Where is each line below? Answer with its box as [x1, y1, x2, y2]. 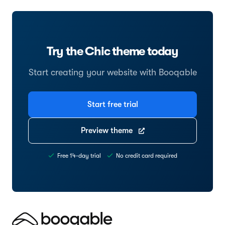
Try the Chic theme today [46, 44, 179, 59]
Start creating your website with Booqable [28, 67, 197, 78]
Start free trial [87, 100, 138, 109]
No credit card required [116, 152, 177, 160]
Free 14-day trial [57, 152, 101, 160]
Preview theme [80, 126, 135, 136]
